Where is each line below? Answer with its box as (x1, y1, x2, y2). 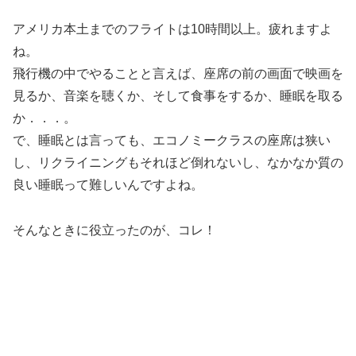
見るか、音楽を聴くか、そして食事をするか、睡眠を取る (13, 89, 343, 103)
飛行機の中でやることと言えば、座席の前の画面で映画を (13, 67, 343, 81)
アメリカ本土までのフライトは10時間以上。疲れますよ (13, 22, 332, 37)
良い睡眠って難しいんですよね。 (13, 178, 203, 192)
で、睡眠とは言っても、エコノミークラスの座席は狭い (13, 133, 331, 148)
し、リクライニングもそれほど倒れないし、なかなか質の (13, 156, 343, 170)
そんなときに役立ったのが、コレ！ (13, 222, 216, 237)
